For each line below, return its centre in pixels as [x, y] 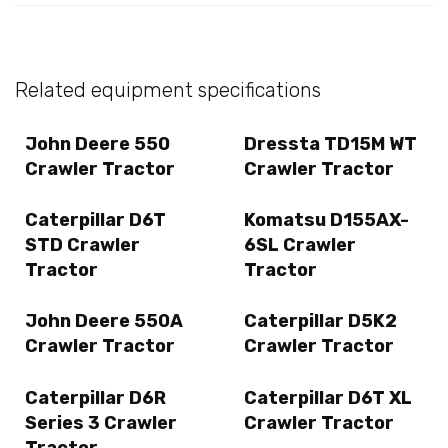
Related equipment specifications [168, 89]
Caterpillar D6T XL [328, 397]
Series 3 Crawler [101, 422]
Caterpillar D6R [95, 397]
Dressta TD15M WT [330, 143]
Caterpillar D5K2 [320, 321]
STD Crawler [82, 245]
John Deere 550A [104, 321]
